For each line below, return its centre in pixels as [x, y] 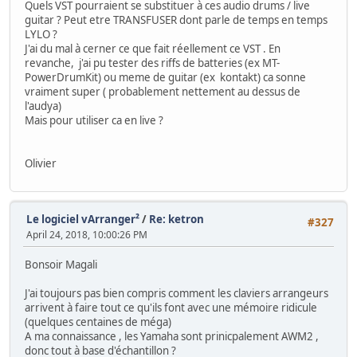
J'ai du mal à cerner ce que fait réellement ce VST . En [153, 48]
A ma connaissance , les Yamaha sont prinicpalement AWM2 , [172, 337]
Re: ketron [177, 220]
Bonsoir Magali [61, 265]
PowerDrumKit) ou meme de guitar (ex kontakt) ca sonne [165, 77]
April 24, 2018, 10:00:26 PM [87, 235]
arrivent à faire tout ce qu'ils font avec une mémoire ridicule [171, 308]
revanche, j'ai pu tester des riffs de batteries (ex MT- [152, 63]
